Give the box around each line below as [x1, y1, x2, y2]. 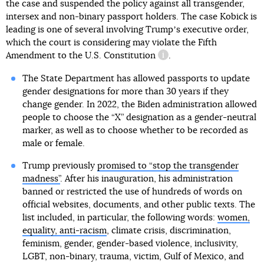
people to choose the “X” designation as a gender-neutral [22, 113, 256, 123]
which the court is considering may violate [6, 38, 182, 48]
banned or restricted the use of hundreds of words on [22, 187, 242, 197]
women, [217, 213, 250, 223]
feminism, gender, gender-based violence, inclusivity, [22, 239, 238, 249]
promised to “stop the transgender [97, 161, 239, 171]
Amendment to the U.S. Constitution [6, 51, 156, 61]
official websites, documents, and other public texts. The [22, 200, 255, 210]
